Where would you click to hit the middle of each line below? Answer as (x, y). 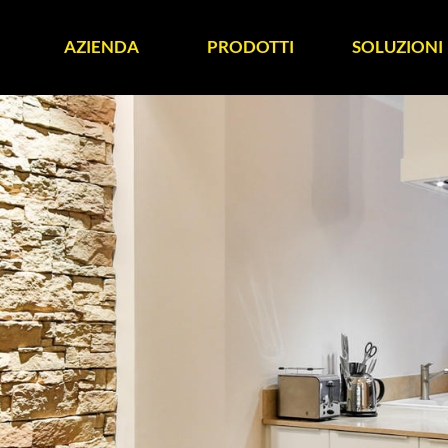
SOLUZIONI (397, 46)
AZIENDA (101, 46)
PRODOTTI (250, 46)
